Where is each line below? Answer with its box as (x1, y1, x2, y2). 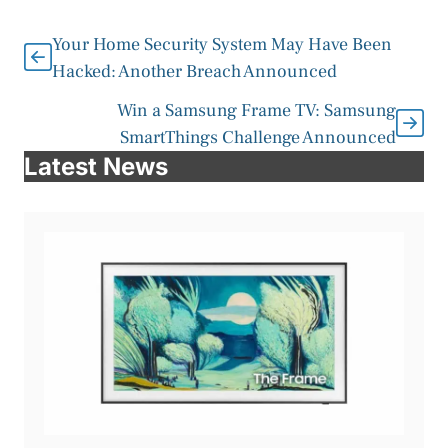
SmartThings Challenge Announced (120, 126, 396, 150)
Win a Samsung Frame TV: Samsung (117, 99, 396, 123)
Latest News (24, 152, 168, 182)
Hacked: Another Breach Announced (52, 60, 337, 84)
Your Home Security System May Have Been (52, 33, 392, 57)
